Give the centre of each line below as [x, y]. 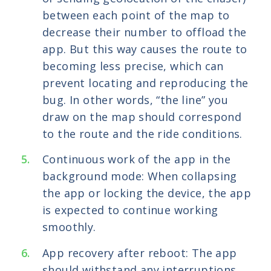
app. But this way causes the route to [145, 49]
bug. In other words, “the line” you [135, 100]
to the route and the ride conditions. [142, 133]
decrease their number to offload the [145, 32]
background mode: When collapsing [140, 176]
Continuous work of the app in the [137, 159]
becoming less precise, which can [133, 66]
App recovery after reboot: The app [140, 253]
